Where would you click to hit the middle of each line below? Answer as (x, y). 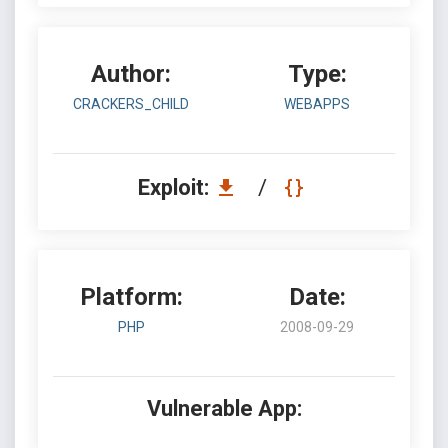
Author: (131, 74)
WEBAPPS (317, 104)
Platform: (131, 297)
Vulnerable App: (224, 408)
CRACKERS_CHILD (131, 104)
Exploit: (175, 187)
